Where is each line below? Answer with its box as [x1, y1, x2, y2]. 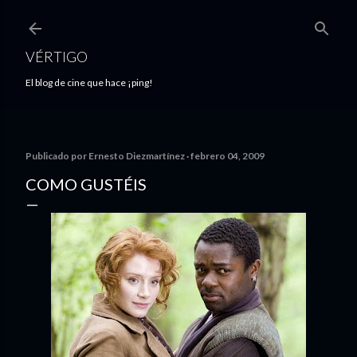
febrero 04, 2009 [190, 150, 265, 162]
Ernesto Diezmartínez [88, 150, 185, 162]
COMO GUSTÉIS [25, 175, 147, 194]
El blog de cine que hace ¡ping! [25, 76, 153, 88]
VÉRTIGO [25, 48, 88, 65]
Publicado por [25, 150, 88, 162]
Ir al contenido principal [93, 10, 264, 29]
